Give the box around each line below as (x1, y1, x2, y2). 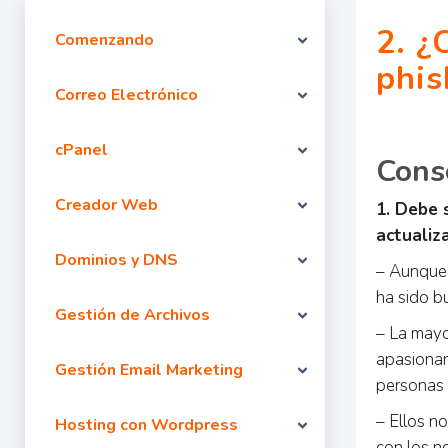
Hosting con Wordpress (55, 414, 238, 436)
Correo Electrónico (55, 84, 198, 106)
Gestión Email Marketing (55, 359, 243, 381)
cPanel (55, 139, 108, 161)
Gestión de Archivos (55, 304, 210, 326)
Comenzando (55, 29, 154, 51)
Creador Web (55, 194, 158, 216)
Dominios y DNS (55, 249, 178, 271)
